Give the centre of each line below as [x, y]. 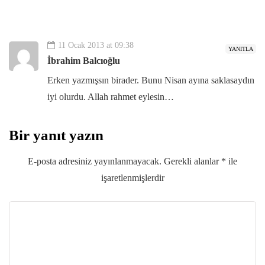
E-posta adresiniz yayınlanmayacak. [95, 161]
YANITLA [241, 49]
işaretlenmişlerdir [132, 178]
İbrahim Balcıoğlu [84, 61]
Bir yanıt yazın [56, 135]
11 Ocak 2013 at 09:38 [96, 46]
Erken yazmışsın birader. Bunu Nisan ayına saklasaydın [151, 80]
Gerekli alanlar [193, 161]
